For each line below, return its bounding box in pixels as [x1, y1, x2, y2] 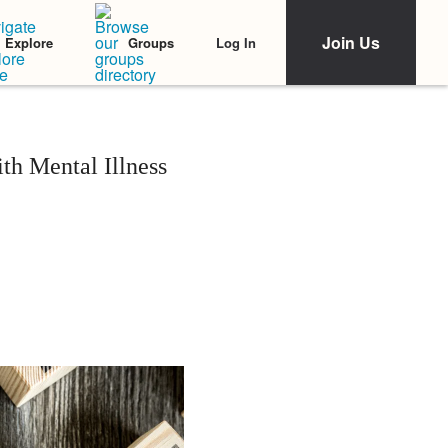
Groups [128, 33, 174, 52]
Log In [216, 32, 256, 52]
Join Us [322, 31, 380, 54]
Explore [5, 33, 53, 52]
